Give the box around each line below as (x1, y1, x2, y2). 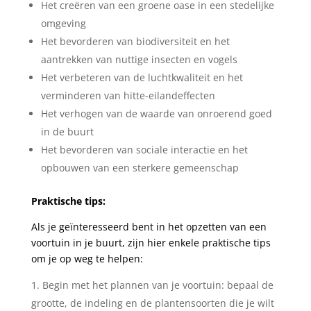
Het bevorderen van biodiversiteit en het (40, 34, 230, 48)
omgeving (40, 16, 86, 30)
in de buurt (40, 124, 94, 138)
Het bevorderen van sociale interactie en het (40, 142, 248, 156)
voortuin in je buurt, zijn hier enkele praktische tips (31, 235, 271, 249)
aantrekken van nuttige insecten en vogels (40, 52, 237, 66)
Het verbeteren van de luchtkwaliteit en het (40, 70, 243, 84)
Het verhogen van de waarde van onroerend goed (40, 106, 272, 120)
